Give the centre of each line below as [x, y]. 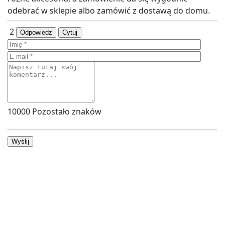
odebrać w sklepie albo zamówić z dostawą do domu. [109, 11]
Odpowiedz [36, 33]
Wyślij [20, 142]
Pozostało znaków [66, 112]
